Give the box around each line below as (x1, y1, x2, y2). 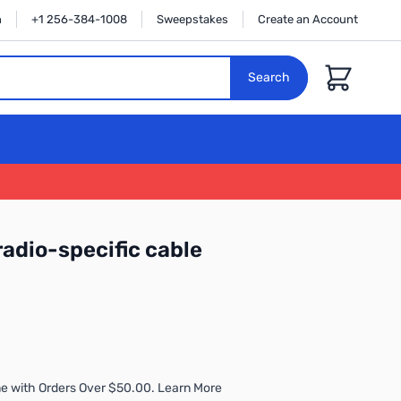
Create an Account (258, 13, 358, 26)
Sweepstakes (157, 13, 228, 26)
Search (248, 70, 290, 85)
